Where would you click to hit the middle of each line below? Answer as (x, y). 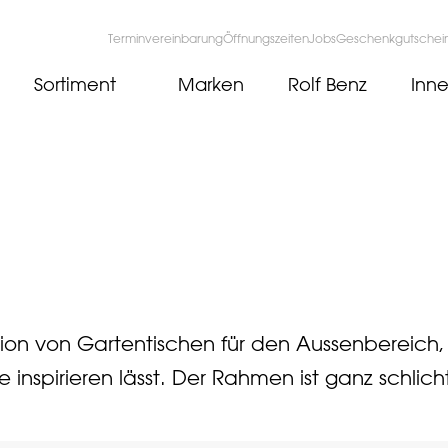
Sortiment (75, 85)
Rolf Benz (327, 85)
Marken (211, 85)
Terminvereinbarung (165, 40)
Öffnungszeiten (266, 40)
